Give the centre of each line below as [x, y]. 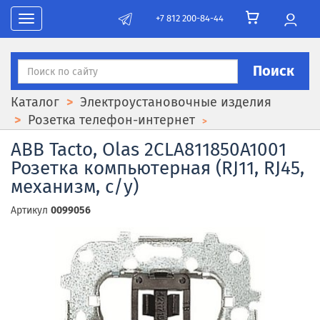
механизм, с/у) [75, 187]
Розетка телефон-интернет [111, 120]
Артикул [31, 210]
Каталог [35, 102]
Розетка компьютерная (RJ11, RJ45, [157, 168]
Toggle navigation [64, 27]
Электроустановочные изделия [176, 102]
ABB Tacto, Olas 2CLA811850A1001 [149, 150]
